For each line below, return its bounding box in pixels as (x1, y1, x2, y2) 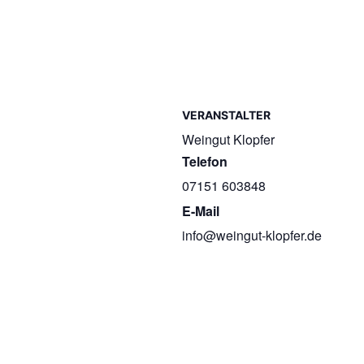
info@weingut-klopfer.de (182, 226, 322, 245)
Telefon (182, 152, 227, 171)
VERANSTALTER (182, 108, 271, 122)
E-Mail (182, 201, 219, 220)
